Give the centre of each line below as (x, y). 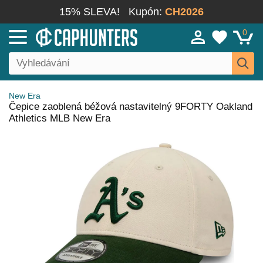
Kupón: (147, 12)
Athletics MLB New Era (60, 118)
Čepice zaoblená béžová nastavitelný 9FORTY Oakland (131, 107)
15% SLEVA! (90, 12)
